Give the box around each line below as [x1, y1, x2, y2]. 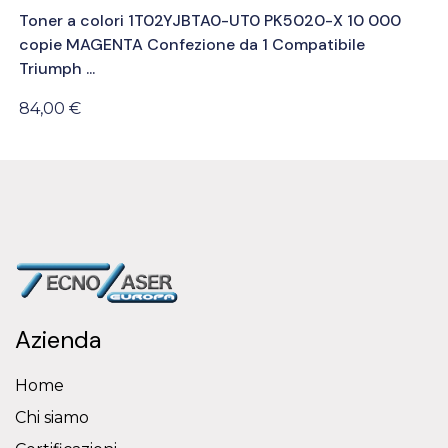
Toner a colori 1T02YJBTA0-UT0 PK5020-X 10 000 [19, 10, 401, 32]
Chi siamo [15, 407, 89, 427]
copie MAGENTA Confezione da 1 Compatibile [19, 34, 365, 56]
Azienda [15, 323, 101, 355]
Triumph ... [19, 58, 95, 80]
